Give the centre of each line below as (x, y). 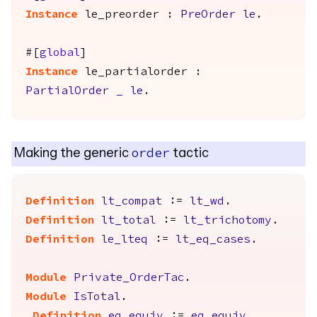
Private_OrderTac (129, 278)
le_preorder (122, 15)
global (60, 53)
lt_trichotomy (227, 221)
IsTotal (97, 297)
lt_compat (132, 202)
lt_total (128, 221)
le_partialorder (136, 72)
